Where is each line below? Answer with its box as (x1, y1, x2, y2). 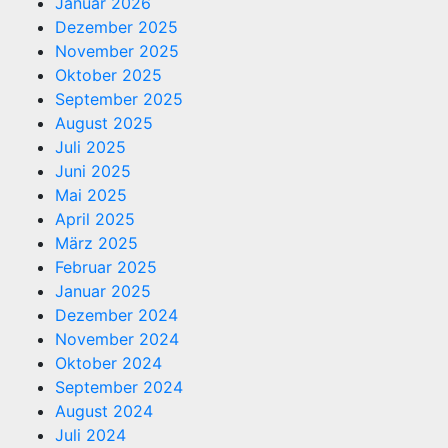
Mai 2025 (55, 184, 127, 205)
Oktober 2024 (55, 352, 162, 373)
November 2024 (55, 328, 179, 349)
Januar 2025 (55, 280, 151, 301)
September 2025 (55, 88, 183, 109)
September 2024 (55, 376, 183, 397)
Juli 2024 (55, 424, 126, 445)
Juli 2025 (55, 136, 126, 157)
